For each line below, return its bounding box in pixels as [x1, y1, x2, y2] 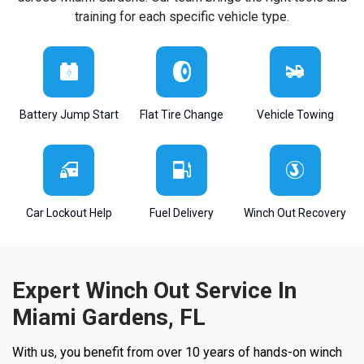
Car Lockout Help [25, 206, 112, 219]
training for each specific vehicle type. [75, 8, 289, 24]
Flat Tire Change [140, 107, 224, 121]
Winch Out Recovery [244, 206, 347, 219]
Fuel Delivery [149, 206, 214, 219]
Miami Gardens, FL [12, 303, 206, 331]
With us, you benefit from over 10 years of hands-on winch [12, 344, 342, 360]
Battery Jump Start [19, 107, 119, 121]
